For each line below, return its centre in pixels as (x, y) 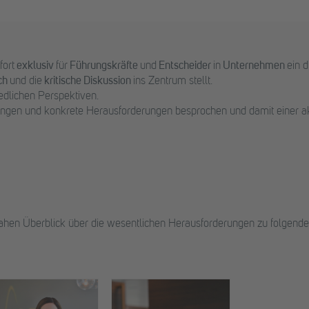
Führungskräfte (104, 67)
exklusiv (36, 67)
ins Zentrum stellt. (172, 82)
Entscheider (184, 67)
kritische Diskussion (87, 82)
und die (26, 82)
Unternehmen (255, 67)
